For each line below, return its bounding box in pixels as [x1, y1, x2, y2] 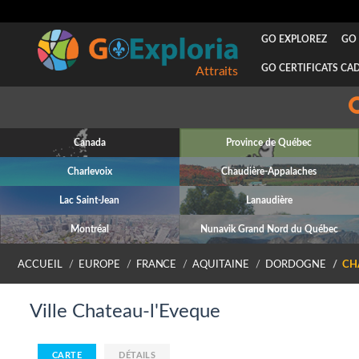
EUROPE [78, 260, 120, 269]
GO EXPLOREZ [260, 34, 327, 44]
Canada [73, 138, 106, 147]
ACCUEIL [18, 260, 63, 269]
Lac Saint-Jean [59, 196, 120, 205]
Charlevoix [67, 167, 112, 176]
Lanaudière [245, 196, 292, 205]
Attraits [195, 65, 238, 78]
